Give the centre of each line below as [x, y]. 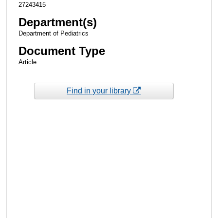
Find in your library [100, 91]
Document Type [62, 51]
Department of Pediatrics [53, 33]
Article [27, 62]
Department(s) [57, 22]
